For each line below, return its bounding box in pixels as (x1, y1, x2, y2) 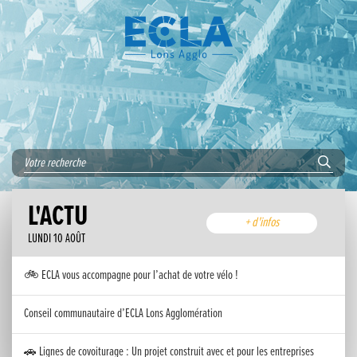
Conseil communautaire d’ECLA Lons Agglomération (24, 305, 222, 322)
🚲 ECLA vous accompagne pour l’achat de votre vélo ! (24, 267, 238, 284)
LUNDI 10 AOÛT (28, 230, 85, 247)
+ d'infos (244, 214, 279, 232)
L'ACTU (28, 198, 88, 236)
